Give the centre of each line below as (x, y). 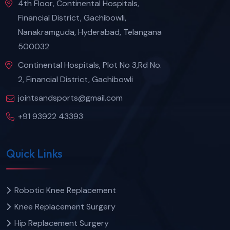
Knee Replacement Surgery (65, 207)
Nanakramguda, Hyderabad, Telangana (90, 32)
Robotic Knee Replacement (65, 190)
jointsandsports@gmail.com (70, 98)
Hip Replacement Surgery (62, 223)
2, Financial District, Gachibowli (75, 79)
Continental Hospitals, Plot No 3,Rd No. (90, 65)
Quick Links (34, 154)
